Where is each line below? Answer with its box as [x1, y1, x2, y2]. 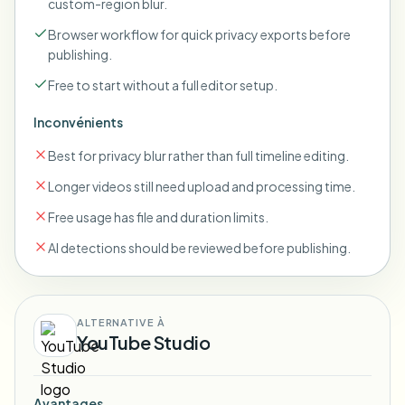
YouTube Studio [77, 331, 211, 353]
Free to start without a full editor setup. [48, 77, 278, 93]
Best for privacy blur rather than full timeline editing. [48, 147, 349, 164]
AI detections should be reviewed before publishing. [48, 240, 351, 256]
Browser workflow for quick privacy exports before [48, 26, 351, 42]
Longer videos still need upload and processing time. [48, 178, 355, 194]
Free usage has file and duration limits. [48, 209, 268, 225]
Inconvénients [33, 114, 123, 130]
